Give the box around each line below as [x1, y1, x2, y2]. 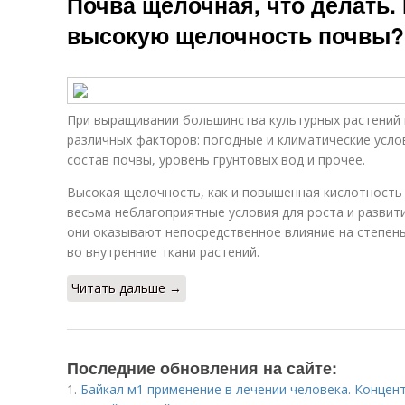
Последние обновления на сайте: [67, 356, 337, 380]
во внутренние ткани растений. [67, 243, 259, 260]
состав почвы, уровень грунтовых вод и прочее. [67, 151, 365, 168]
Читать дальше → [71, 279, 182, 297]
